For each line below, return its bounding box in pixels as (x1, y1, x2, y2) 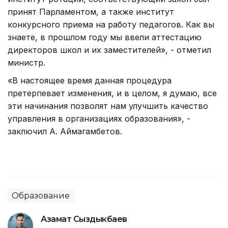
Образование (12, 191, 70, 201)
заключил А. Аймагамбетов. (8, 126, 122, 137)
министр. (8, 58, 45, 68)
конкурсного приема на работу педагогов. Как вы (8, 19, 214, 30)
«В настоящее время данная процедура (8, 75, 172, 86)
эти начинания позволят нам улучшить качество (8, 101, 208, 111)
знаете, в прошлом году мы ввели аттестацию (8, 32, 202, 43)
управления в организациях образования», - (8, 113, 190, 124)
